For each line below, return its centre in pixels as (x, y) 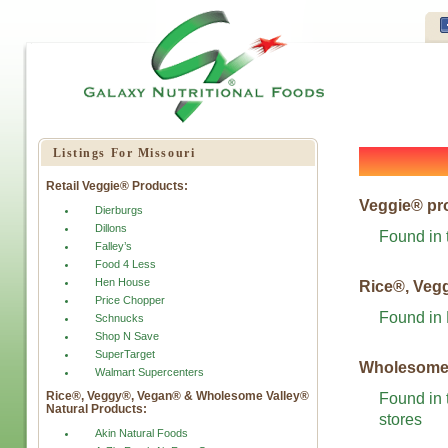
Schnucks (119, 318)
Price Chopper (129, 300)
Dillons (110, 228)
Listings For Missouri (124, 153)
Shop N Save (126, 336)
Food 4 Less (125, 264)
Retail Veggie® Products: (116, 186)
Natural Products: (96, 409)
